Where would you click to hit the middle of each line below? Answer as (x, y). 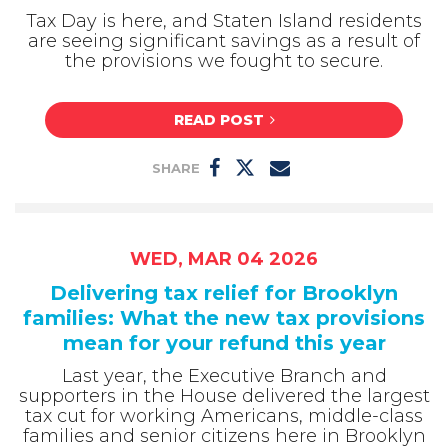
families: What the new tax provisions (224, 317)
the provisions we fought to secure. (224, 61)
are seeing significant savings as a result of (224, 41)
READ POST (218, 119)
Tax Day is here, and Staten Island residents (224, 21)
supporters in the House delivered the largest (224, 395)
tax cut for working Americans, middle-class (224, 415)
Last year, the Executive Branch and (224, 375)
